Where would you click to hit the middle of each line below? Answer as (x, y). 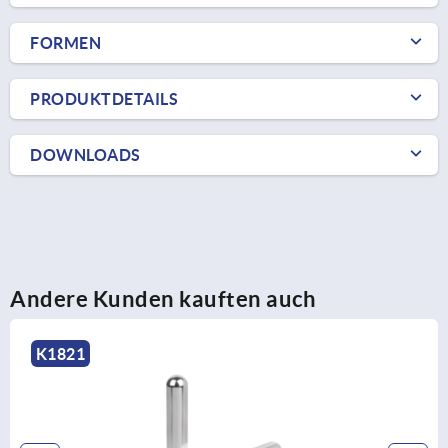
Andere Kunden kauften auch (163, 298)
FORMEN (65, 42)
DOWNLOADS (85, 154)
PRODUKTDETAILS (104, 98)
